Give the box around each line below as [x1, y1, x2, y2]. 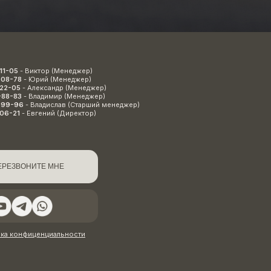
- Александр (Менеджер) [21, 83, 111, 92]
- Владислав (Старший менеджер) [24, 100, 144, 109]
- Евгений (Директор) [22, 108, 96, 117]
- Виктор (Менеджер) [18, 66, 97, 75]
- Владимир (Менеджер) [22, 91, 109, 100]
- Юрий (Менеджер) [22, 74, 96, 83]
